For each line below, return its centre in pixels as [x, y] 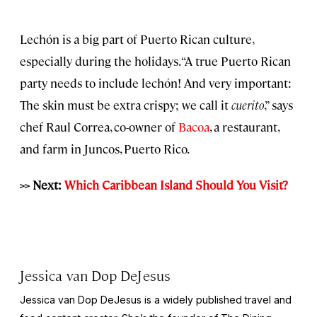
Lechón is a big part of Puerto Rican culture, [137, 39]
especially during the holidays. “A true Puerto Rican [155, 60]
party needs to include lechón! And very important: [156, 82]
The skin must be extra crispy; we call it [126, 104]
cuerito [248, 104]
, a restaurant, [244, 126]
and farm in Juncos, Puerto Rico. [105, 148]
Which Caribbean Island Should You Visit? [176, 184]
